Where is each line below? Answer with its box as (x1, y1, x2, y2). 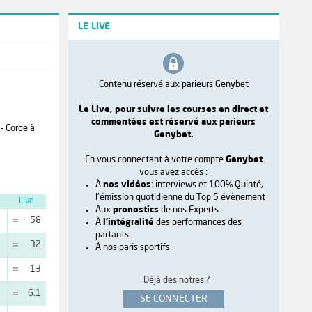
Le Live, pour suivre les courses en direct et (79, 104, 269, 114)
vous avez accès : (139, 167, 208, 177)
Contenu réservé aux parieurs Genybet (98, 79, 249, 89)
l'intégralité (102, 217, 154, 227)
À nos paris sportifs (95, 242, 170, 252)
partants (95, 230, 129, 240)
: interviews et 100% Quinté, (150, 180, 263, 189)
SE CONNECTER (139, 293, 208, 304)
